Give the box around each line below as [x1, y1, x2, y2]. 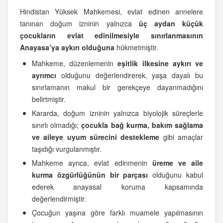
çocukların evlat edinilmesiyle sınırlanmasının [20, 30, 203, 41]
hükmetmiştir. [114, 42, 158, 53]
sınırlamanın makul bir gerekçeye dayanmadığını [32, 82, 203, 93]
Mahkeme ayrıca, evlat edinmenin [32, 158, 152, 168]
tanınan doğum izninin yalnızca [20, 18, 139, 29]
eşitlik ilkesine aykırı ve [117, 58, 204, 69]
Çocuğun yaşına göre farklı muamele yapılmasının [32, 208, 203, 218]
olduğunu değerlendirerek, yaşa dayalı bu [56, 70, 203, 81]
